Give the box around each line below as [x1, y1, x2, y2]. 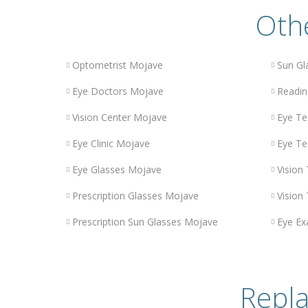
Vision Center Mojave [71, 111, 167, 124]
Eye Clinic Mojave [71, 137, 150, 151]
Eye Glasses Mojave [71, 163, 162, 177]
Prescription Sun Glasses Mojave [71, 215, 218, 229]
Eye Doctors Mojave [71, 85, 164, 98]
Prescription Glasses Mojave [71, 189, 199, 203]
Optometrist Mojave [71, 58, 163, 72]
